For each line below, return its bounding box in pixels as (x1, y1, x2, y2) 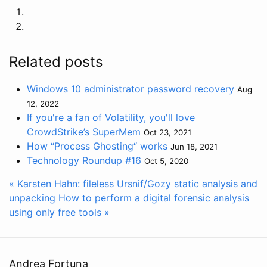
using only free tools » (9, 206, 110, 219)
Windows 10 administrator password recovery (27, 83, 234, 95)
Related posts (9, 53, 103, 71)
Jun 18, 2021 (170, 142, 218, 152)
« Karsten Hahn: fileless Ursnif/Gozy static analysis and (9, 178, 257, 190)
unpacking (9, 192, 55, 204)
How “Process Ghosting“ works (27, 140, 167, 153)
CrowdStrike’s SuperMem (27, 126, 141, 138)
